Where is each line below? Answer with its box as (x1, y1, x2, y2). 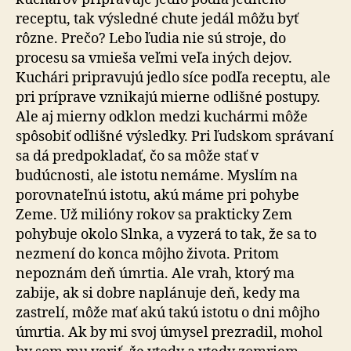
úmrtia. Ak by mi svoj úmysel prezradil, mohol (16, 323, 323, 342)
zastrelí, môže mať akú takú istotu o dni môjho (16, 303, 320, 322)
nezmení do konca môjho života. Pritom (16, 244, 279, 263)
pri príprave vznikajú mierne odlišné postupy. (16, 88, 320, 107)
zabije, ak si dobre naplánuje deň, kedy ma (16, 284, 300, 302)
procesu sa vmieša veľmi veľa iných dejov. (16, 49, 292, 67)
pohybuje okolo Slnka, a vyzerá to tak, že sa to (16, 225, 317, 244)
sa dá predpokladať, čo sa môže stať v (16, 147, 259, 165)
